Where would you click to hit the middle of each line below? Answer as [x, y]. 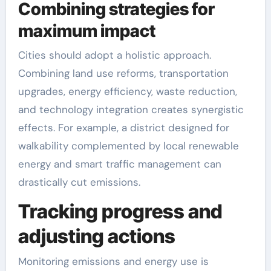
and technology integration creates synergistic [131, 109]
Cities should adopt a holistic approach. [114, 55]
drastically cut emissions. [79, 182]
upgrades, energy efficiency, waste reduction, [127, 91]
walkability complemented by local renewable [128, 145]
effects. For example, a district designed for [123, 127]
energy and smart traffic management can [119, 164]
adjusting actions [96, 236]
